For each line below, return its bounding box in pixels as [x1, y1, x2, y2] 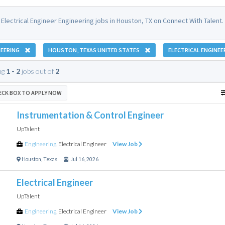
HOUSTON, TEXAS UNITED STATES [48, 46, 140, 54]
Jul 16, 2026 [68, 156, 98, 162]
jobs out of [20, 67, 55, 75]
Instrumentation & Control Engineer [16, 109, 164, 121]
